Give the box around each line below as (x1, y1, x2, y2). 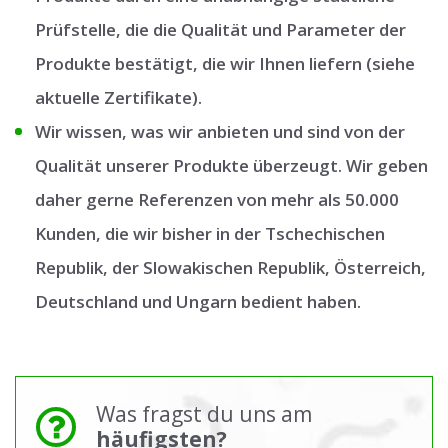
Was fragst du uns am (96, 400, 312, 429)
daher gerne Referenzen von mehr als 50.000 (35, 188, 399, 212)
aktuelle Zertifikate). (35, 86, 202, 110)
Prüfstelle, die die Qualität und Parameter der (35, 18, 406, 42)
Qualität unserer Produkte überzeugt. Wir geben (35, 154, 428, 178)
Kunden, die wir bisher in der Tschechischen (35, 222, 385, 246)
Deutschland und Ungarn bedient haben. (35, 290, 361, 314)
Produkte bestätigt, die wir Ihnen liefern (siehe (35, 52, 415, 76)
